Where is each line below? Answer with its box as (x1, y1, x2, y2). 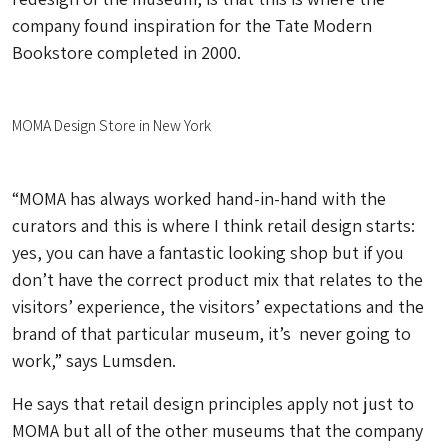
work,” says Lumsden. (12, 349, 176, 372)
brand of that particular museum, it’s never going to (12, 322, 411, 345)
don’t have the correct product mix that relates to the (12, 268, 423, 291)
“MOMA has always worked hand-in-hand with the (12, 187, 386, 210)
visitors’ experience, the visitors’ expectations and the (12, 295, 424, 318)
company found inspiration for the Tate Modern (12, 14, 372, 37)
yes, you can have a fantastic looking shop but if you (12, 241, 404, 264)
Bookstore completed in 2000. (12, 41, 241, 64)
